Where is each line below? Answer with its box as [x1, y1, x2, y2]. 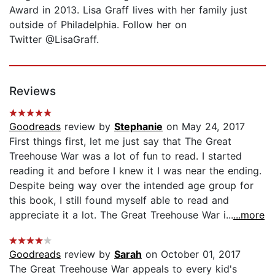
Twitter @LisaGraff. [9, 33, 99, 45]
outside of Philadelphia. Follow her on [9, 18, 187, 31]
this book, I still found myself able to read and [9, 193, 229, 206]
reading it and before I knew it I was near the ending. [9, 164, 261, 177]
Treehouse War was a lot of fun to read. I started [9, 149, 242, 162]
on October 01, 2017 [142, 247, 241, 260]
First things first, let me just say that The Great [9, 134, 231, 147]
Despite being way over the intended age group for [9, 179, 254, 192]
